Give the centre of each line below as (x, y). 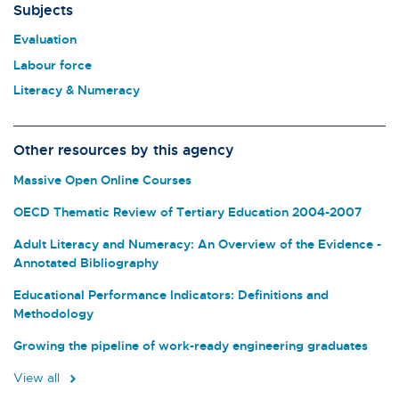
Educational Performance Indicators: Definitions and (171, 294)
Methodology (53, 313)
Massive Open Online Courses (102, 179)
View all (38, 377)
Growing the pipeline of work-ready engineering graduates (191, 345)
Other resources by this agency (124, 150)
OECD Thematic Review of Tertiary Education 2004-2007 (187, 211)
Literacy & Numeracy (77, 90)
